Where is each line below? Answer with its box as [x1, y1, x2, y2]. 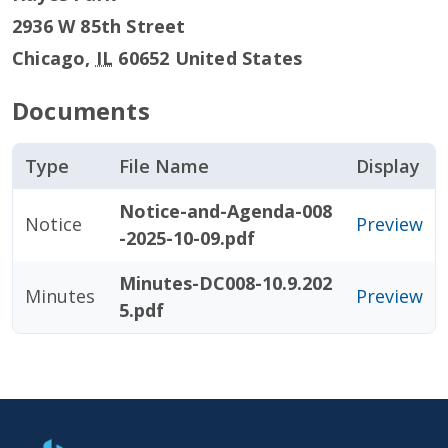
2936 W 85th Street [12, 14, 186, 38]
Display [356, 154, 420, 178]
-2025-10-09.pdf [119, 226, 255, 250]
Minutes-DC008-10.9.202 [119, 271, 332, 295]
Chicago [12, 46, 86, 70]
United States [174, 46, 303, 70]
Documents [12, 94, 150, 127]
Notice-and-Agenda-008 [119, 199, 332, 223]
